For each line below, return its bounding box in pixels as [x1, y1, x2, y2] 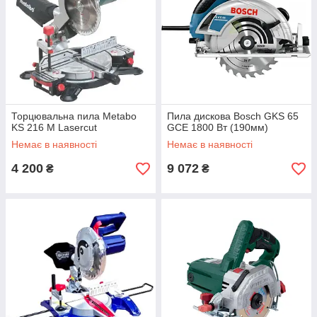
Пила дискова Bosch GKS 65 [167, 110, 299, 122]
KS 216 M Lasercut [11, 122, 97, 133]
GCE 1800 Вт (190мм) [167, 122, 268, 133]
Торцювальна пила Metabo [11, 110, 137, 122]
